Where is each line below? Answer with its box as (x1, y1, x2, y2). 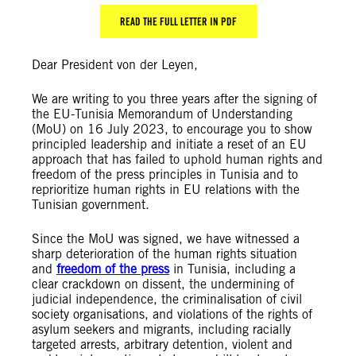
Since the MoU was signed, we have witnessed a (32, 231, 300, 246)
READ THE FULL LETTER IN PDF (119, 15, 237, 28)
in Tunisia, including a (169, 261, 296, 277)
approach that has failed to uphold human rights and (32, 152, 323, 167)
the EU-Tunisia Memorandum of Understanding (32, 106, 292, 122)
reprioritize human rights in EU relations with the (32, 182, 300, 197)
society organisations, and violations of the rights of (32, 307, 312, 322)
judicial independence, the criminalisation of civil (32, 292, 302, 307)
